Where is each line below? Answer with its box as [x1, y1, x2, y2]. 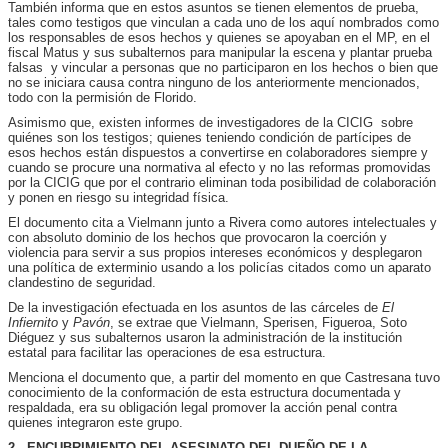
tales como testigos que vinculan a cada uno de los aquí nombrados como [8, 14, 439, 30]
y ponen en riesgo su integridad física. [8, 189, 229, 205]
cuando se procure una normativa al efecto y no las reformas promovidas [8, 159, 431, 175]
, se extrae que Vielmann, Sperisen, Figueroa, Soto [110, 314, 407, 330]
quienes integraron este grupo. [8, 414, 183, 430]
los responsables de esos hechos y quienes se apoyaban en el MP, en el [8, 29, 430, 45]
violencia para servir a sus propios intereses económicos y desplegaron [8, 244, 422, 260]
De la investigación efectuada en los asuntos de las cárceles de [8, 299, 382, 315]
